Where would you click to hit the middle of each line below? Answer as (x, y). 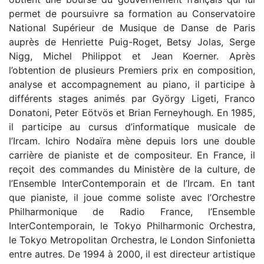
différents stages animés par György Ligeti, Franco (132, 98)
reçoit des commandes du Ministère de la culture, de (132, 169)
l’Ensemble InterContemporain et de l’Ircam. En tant (132, 183)
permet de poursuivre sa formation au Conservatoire (132, 14)
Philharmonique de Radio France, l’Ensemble (132, 212)
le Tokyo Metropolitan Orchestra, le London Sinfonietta (132, 240)
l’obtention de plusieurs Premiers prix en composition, (132, 70)
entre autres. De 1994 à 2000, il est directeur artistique (132, 254)
